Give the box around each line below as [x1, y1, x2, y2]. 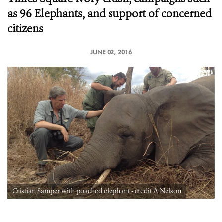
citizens [7, 21, 43, 36]
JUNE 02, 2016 [90, 48, 132, 55]
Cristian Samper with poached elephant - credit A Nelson [12, 186, 181, 196]
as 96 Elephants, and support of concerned [7, 6, 212, 21]
